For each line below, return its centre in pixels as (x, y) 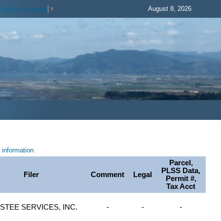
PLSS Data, (181, 171)
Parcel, (181, 163)
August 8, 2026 (170, 9)
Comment (108, 175)
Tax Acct (181, 187)
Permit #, (181, 179)
